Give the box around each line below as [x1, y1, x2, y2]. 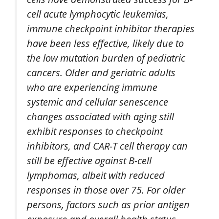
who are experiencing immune [27, 80, 157, 94]
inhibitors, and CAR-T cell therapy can [27, 138, 188, 153]
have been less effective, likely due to [27, 36, 184, 50]
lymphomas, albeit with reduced [27, 168, 165, 182]
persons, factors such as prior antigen [27, 197, 190, 211]
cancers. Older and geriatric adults [27, 65, 175, 79]
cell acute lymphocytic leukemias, [27, 6, 169, 21]
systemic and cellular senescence [27, 94, 168, 109]
